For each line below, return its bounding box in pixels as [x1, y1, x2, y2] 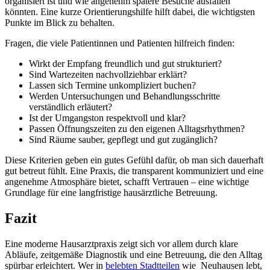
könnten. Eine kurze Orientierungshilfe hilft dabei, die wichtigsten [5, 7, 255, 17]
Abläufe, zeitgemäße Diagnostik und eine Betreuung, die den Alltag [5, 250, 262, 260]
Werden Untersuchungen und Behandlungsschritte [29, 91, 220, 102]
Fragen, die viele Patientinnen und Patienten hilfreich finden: [5, 38, 234, 49]
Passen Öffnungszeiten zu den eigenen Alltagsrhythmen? [29, 124, 245, 134]
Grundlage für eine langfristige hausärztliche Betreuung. [5, 187, 218, 198]
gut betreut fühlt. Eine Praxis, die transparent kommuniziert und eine [5, 166, 263, 177]
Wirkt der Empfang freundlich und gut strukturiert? [29, 58, 222, 69]
